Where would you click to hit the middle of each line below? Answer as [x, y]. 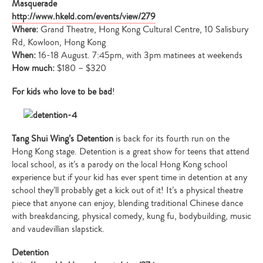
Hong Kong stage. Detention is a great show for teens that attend [131, 151]
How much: [33, 68]
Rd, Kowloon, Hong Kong [59, 42]
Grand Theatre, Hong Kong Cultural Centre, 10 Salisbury [144, 29]
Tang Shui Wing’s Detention [63, 138]
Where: [26, 29]
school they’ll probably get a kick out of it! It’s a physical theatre [127, 190]
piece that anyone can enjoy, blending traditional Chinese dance [127, 203]
